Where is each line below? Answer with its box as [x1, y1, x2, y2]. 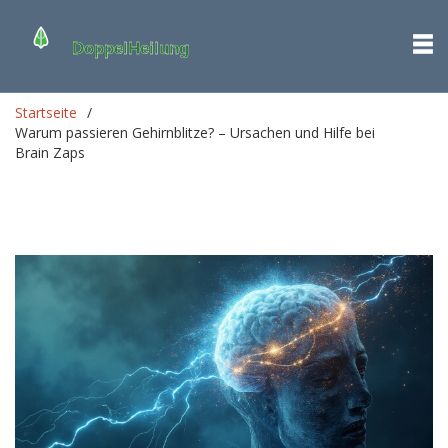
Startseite [15, 103, 77, 122]
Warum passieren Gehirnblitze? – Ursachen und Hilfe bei [15, 123, 375, 142]
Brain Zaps [15, 143, 85, 162]
